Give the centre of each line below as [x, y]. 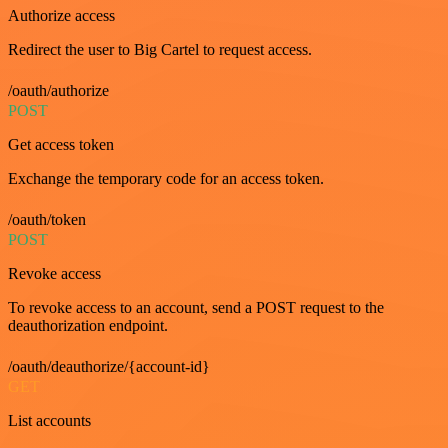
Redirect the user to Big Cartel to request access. [160, 49]
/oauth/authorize [58, 90]
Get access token [61, 144]
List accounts [49, 420]
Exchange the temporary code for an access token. [166, 178]
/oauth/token [47, 219]
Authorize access [61, 15]
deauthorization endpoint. [88, 325]
